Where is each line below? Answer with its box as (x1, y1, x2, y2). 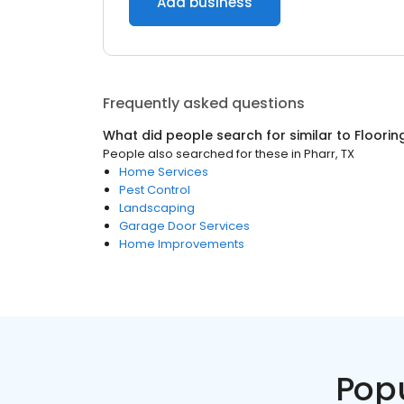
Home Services (119, 163, 208, 180)
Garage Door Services (119, 217, 250, 234)
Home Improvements (119, 235, 244, 252)
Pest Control (119, 181, 190, 198)
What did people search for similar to (103, 126, 354, 144)
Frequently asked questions (103, 93, 305, 114)
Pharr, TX (304, 145, 354, 162)
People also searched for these (103, 145, 289, 162)
